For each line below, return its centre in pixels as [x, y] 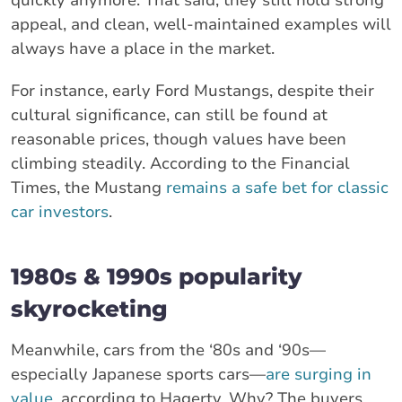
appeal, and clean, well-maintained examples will [201, 24]
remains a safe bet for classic [277, 187]
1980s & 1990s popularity [157, 276]
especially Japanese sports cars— [138, 374]
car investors [60, 211]
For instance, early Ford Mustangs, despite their [192, 90]
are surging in [319, 374]
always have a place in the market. [143, 48]
